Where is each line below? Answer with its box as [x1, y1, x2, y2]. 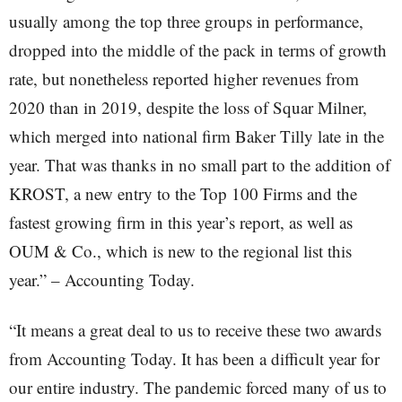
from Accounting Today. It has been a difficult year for [9, 346, 380, 370]
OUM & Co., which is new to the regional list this [9, 239, 352, 262]
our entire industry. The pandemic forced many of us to [9, 375, 387, 398]
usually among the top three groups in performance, [9, 9, 363, 32]
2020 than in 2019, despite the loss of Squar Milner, [9, 95, 367, 118]
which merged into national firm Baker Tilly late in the [9, 124, 384, 147]
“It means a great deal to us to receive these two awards [9, 318, 381, 341]
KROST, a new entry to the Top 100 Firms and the [9, 181, 357, 205]
